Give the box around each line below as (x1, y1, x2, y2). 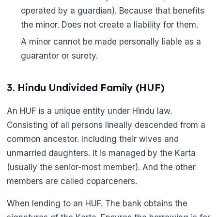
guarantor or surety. (20, 51, 98, 61)
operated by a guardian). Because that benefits (20, 5, 204, 15)
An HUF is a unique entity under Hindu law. (7, 106, 172, 116)
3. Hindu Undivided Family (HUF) (7, 81, 165, 94)
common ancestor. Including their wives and (7, 134, 179, 144)
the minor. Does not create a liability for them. (20, 19, 198, 30)
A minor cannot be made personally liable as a (20, 37, 201, 47)
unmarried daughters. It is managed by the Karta (7, 148, 196, 158)
